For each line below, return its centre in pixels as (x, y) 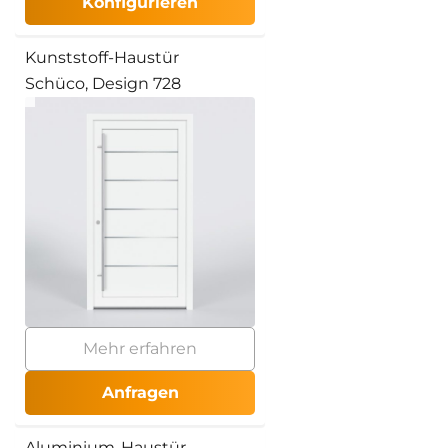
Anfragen (140, 392)
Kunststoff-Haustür (102, 57)
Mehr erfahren (140, 348)
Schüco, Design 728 (103, 83)
